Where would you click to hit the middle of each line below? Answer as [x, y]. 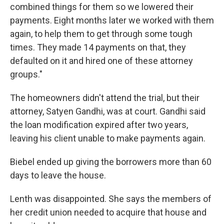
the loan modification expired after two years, [99, 125]
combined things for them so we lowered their [102, 7]
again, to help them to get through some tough [101, 34]
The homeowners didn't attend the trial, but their [105, 98]
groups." [26, 74]
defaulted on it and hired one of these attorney [101, 61]
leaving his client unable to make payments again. [108, 138]
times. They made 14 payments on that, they [98, 47]
